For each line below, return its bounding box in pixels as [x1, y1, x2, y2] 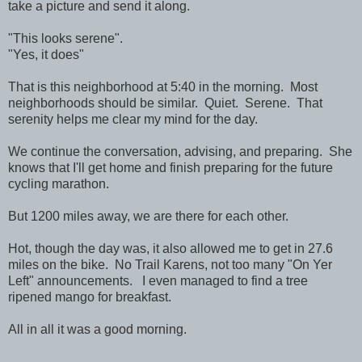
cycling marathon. [8, 176, 109, 191]
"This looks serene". [8, 31, 123, 45]
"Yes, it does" [8, 47, 87, 61]
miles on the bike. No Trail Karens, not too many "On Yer [8, 257, 332, 271]
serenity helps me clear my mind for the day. [8, 112, 258, 126]
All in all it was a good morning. [8, 322, 187, 336]
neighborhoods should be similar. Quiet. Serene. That [8, 95, 322, 110]
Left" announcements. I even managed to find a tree [8, 273, 308, 288]
